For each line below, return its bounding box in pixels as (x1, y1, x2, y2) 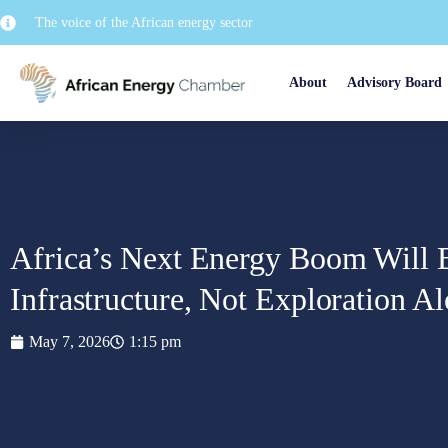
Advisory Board (347, 75, 443, 90)
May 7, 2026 (29, 333, 110, 350)
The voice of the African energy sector (35, 15, 253, 30)
